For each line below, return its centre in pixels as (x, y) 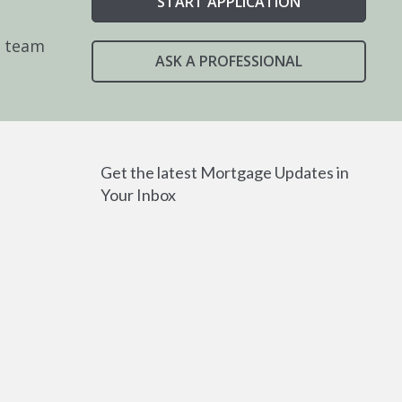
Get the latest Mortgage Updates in (225, 172)
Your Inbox (138, 195)
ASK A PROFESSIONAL (229, 61)
